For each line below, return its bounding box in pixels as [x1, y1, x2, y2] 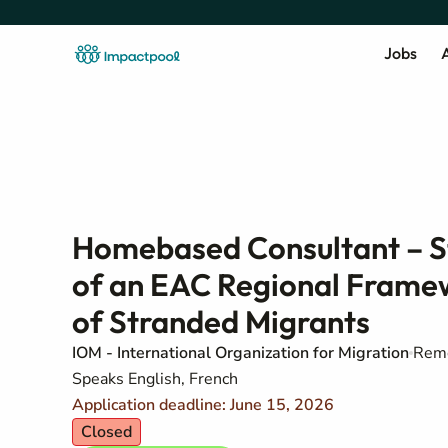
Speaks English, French [72, 368, 238, 390]
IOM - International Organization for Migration [72, 342, 409, 364]
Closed [81, 421, 132, 443]
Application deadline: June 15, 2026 [72, 394, 334, 416]
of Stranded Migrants [72, 302, 370, 341]
